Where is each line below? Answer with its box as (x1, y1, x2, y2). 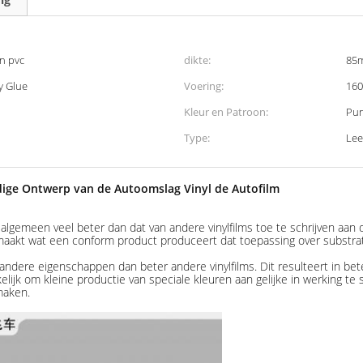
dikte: (184, 53, 211, 67)
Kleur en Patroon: (184, 105, 268, 119)
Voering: (184, 79, 224, 93)
